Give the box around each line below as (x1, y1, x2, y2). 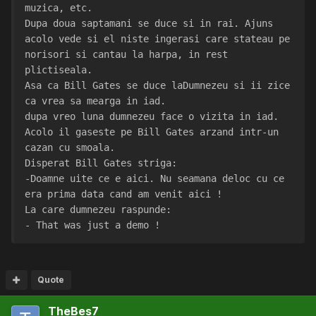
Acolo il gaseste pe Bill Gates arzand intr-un (25, 126, 279, 138)
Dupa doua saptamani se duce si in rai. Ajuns (25, 18, 273, 30)
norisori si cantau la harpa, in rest (25, 49, 228, 61)
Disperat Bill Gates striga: (25, 157, 177, 169)
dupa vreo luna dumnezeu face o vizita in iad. (25, 111, 279, 123)
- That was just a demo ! (25, 219, 160, 231)
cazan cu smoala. (25, 142, 115, 154)
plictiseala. (25, 64, 92, 76)
